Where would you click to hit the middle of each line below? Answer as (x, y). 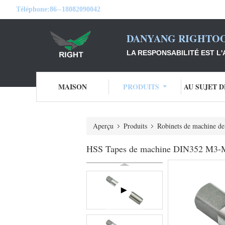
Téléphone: (33, 9)
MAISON (72, 87)
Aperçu (103, 126)
